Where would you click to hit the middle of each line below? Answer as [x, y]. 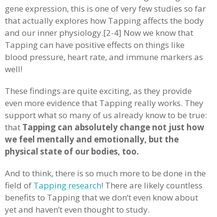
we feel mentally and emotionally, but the [92, 139]
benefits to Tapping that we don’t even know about [101, 197]
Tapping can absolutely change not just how [113, 127]
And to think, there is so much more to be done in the [105, 173]
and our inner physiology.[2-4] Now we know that [99, 33]
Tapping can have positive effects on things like [95, 45]
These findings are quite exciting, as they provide [98, 91]
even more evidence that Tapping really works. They [104, 103]
